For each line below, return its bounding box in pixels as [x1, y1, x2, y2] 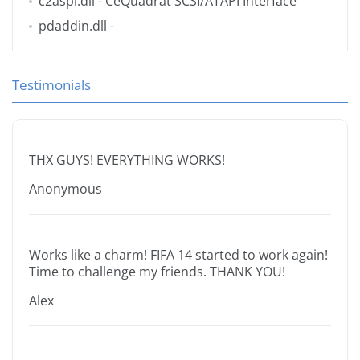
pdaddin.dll [39, 17, 107, 35]
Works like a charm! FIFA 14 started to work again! [29, 246, 328, 264]
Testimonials [12, 76, 91, 95]
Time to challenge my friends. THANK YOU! [29, 263, 285, 281]
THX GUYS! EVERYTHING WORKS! [29, 151, 225, 170]
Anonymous [29, 180, 102, 198]
